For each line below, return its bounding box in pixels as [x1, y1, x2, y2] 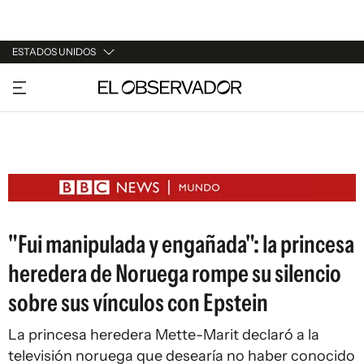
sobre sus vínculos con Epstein [8, 288, 268, 318]
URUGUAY [12, 75, 66, 89]
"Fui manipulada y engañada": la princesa [8, 229, 354, 259]
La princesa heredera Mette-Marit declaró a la [8, 326, 319, 344]
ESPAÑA [12, 136, 57, 151]
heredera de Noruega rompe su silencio [8, 258, 341, 288]
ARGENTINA [12, 106, 79, 120]
